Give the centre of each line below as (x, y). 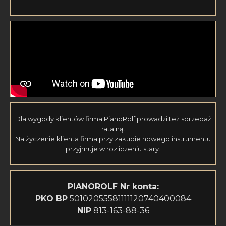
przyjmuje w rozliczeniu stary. (113, 149)
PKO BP (51, 199)
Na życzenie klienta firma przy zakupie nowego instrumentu (113, 139)
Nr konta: (139, 187)
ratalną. (113, 129)
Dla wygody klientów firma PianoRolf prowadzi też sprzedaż (113, 119)
